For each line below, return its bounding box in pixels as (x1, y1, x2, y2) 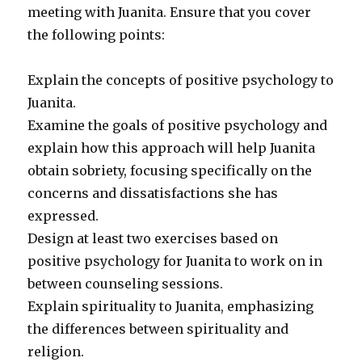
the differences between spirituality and (27, 321, 289, 338)
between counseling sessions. (27, 276, 224, 293)
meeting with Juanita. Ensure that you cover (27, 4, 312, 21)
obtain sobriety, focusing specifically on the (27, 162, 313, 179)
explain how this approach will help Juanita (27, 140, 316, 157)
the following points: (27, 27, 166, 44)
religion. (27, 343, 85, 360)
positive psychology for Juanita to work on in (27, 253, 323, 270)
